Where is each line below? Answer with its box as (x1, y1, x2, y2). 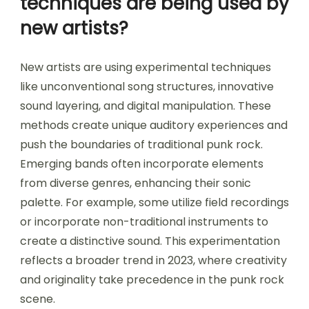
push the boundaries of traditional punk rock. (20, 136, 263, 152)
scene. (20, 290, 55, 307)
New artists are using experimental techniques (20, 59, 271, 75)
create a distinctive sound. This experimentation (20, 232, 280, 249)
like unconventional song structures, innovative (20, 78, 274, 94)
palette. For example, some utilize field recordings (20, 194, 289, 210)
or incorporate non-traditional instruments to (20, 213, 268, 230)
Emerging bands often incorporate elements (20, 155, 263, 172)
